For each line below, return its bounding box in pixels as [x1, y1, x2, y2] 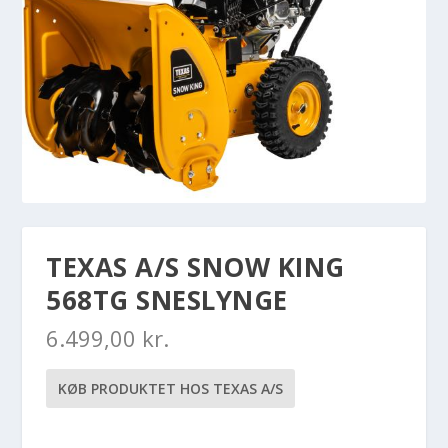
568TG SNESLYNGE [46, 282, 288, 319]
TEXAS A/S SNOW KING [46, 249, 345, 286]
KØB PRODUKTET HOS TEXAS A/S [58, 379, 284, 399]
